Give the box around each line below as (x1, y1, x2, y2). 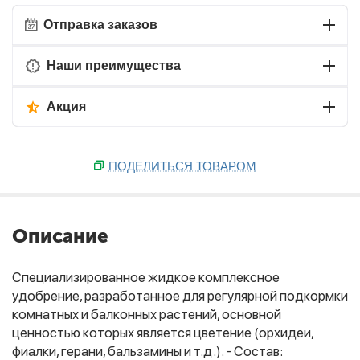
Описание (12, 224, 108, 247)
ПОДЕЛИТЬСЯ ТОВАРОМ (108, 159, 256, 173)
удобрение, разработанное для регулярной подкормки (12, 288, 348, 304)
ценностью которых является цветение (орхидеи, (12, 325, 313, 341)
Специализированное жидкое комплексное (12, 269, 280, 285)
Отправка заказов (43, 18, 157, 31)
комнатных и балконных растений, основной (12, 306, 281, 322)
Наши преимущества (47, 59, 181, 72)
